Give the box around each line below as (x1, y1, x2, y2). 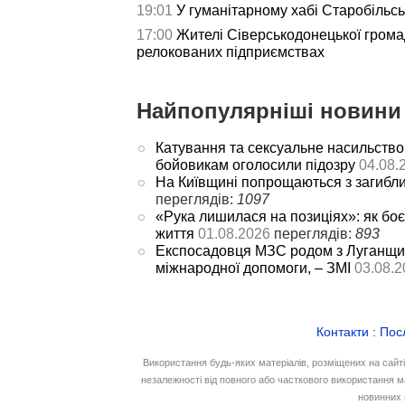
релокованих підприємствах (137, 43, 325, 60)
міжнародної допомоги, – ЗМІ (155, 259, 351, 276)
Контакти (316, 325, 369, 339)
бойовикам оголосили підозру (155, 156, 355, 173)
